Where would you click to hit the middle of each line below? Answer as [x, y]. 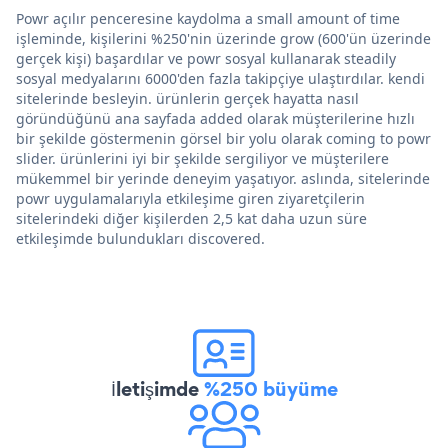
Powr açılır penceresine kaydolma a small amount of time [208, 19]
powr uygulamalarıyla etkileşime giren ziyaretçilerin [190, 199]
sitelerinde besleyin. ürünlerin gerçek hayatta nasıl [187, 99]
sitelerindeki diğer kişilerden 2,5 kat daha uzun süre [191, 219]
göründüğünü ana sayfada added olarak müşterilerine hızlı [215, 119]
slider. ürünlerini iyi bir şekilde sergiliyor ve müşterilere [202, 159]
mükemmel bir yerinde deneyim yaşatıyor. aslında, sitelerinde [223, 179]
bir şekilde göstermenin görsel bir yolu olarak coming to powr [223, 139]
